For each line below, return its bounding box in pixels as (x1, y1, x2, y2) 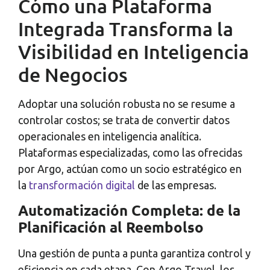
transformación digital (29, 178, 135, 191)
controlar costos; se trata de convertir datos (18, 113, 230, 126)
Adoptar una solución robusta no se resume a (18, 97, 235, 110)
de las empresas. (135, 178, 216, 191)
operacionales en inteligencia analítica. (18, 130, 201, 142)
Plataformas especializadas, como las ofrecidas (18, 146, 242, 159)
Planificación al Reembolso (18, 218, 204, 237)
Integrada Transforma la (18, 16, 233, 40)
